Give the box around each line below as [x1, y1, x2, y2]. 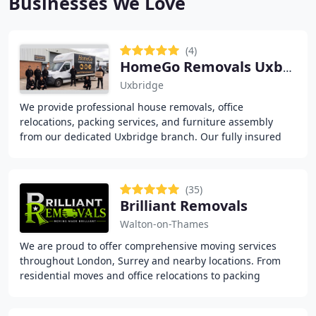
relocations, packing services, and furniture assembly [20, 115, 273, 128]
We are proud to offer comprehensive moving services [20, 239, 276, 253]
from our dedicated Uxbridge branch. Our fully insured [20, 130, 281, 143]
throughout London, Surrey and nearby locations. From [20, 254, 281, 267]
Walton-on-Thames [120, 217, 209, 231]
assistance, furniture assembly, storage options [20, 284, 244, 297]
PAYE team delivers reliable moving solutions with [20, 145, 255, 158]
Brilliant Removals [120, 196, 248, 215]
